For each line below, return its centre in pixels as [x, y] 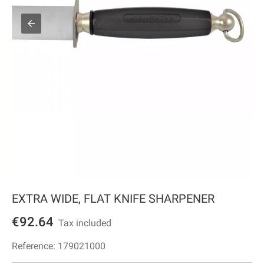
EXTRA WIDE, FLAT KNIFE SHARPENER [113, 199]
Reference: [35, 246]
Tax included [82, 223]
